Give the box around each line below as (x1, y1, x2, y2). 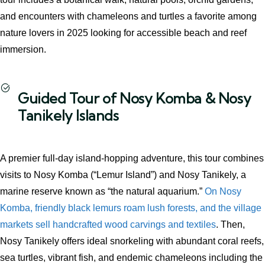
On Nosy (205, 186, 241, 196)
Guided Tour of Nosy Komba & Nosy (18, 89, 251, 107)
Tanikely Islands (18, 106, 119, 124)
